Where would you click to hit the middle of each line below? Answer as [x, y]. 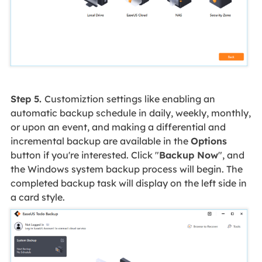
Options [208, 141]
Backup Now [188, 155]
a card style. [37, 197]
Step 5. [27, 99]
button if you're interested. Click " [85, 155]
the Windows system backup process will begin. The [126, 169]
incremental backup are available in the [100, 141]
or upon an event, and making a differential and [118, 127]
